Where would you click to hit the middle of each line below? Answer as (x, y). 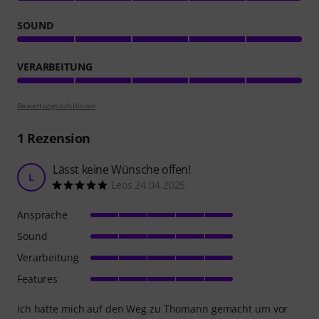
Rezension (57, 138)
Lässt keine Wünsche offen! (122, 170)
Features (38, 279)
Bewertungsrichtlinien (57, 106)
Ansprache (43, 215)
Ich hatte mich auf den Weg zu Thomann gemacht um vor (153, 309)
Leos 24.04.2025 (148, 185)
